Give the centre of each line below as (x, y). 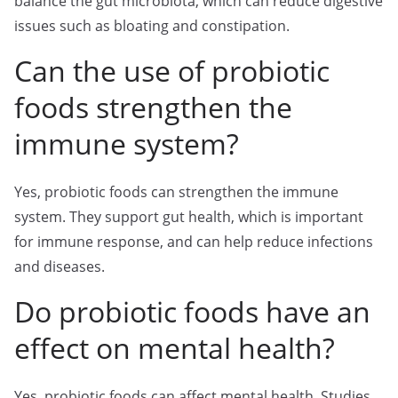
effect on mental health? (175, 347)
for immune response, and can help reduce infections (194, 241)
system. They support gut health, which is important (189, 216)
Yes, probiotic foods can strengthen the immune (176, 191)
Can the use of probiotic (172, 70)
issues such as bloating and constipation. (152, 25)
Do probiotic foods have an (192, 311)
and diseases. (60, 266)
